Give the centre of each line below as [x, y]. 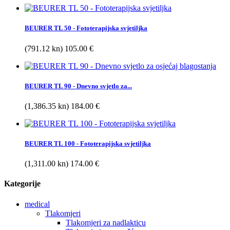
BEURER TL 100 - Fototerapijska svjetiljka [88, 144]
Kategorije [22, 184]
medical [37, 204]
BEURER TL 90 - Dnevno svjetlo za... [78, 86]
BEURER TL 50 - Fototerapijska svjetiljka [86, 28]
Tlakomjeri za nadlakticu [106, 222]
